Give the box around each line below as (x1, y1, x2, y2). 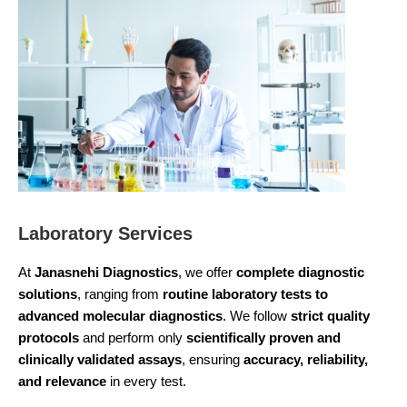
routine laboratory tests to (163, 286, 328, 302)
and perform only (79, 330, 186, 345)
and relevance (18, 373, 106, 389)
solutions (18, 286, 77, 302)
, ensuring (182, 352, 243, 367)
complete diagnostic (236, 264, 364, 280)
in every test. (106, 373, 186, 389)
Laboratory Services (18, 223, 193, 243)
